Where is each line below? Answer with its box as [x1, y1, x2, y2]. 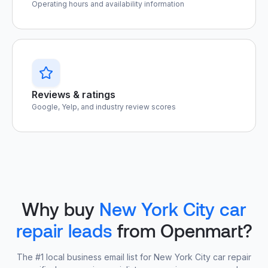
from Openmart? [112, 220, 252, 241]
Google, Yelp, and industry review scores [32, 102, 176, 111]
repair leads [16, 220, 112, 241]
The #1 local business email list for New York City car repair [17, 252, 251, 262]
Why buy [22, 198, 99, 220]
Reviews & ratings [32, 89, 115, 100]
